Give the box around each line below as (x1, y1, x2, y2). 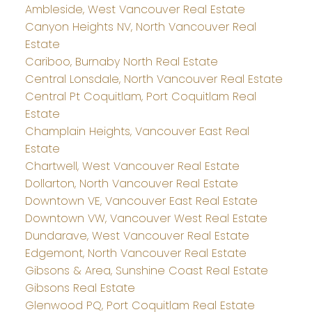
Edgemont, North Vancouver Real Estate (24, 244, 247, 261)
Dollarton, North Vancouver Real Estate (24, 175, 238, 192)
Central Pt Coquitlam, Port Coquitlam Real (24, 88, 256, 104)
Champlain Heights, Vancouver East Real (24, 123, 249, 139)
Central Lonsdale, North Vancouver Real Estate (24, 70, 283, 87)
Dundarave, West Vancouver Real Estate (24, 227, 249, 244)
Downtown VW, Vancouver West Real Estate (24, 210, 267, 226)
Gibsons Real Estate (24, 279, 135, 296)
